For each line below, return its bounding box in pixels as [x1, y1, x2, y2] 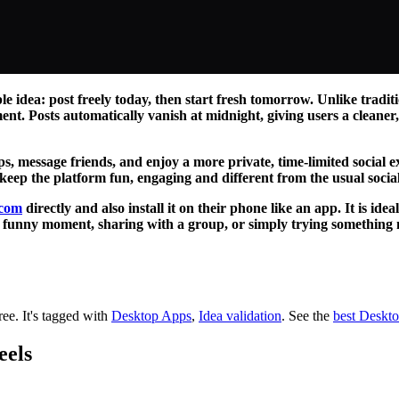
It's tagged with [22, 307, 111, 323]
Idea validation [199, 307, 281, 323]
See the [285, 307, 333, 323]
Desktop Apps [111, 307, 191, 323]
